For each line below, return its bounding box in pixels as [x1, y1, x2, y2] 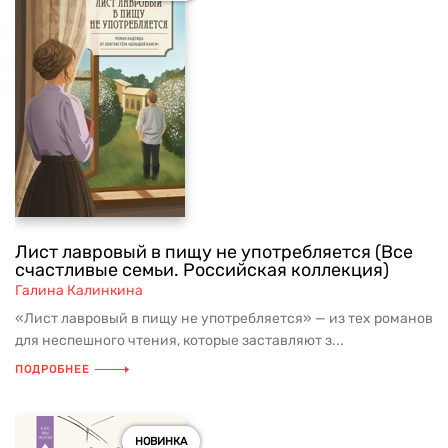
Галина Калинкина [15, 282, 143, 299]
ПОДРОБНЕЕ [15, 363, 90, 376]
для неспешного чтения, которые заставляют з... [15, 332, 344, 349]
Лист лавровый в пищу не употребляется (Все [15, 241, 413, 263]
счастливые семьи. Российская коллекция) [15, 259, 389, 281]
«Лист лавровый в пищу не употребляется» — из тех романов [15, 310, 433, 327]
